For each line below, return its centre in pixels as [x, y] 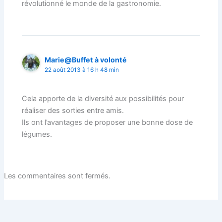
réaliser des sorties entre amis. [73, 110]
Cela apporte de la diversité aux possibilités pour [103, 98]
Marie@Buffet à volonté [86, 59]
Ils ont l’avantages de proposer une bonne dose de [108, 122]
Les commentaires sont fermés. [57, 176]
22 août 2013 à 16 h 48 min [82, 70]
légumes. [37, 134]
